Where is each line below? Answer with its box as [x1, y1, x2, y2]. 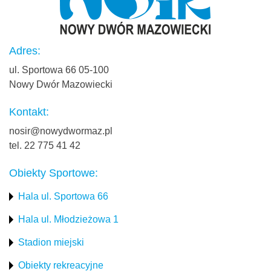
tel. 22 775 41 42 [9, 140, 80, 151]
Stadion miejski [18, 237, 84, 248]
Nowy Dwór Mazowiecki [9, 79, 113, 90]
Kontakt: [9, 106, 49, 119]
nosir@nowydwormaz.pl [9, 126, 113, 137]
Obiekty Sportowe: [9, 167, 98, 180]
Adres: [9, 45, 41, 57]
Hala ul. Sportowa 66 [18, 191, 108, 202]
